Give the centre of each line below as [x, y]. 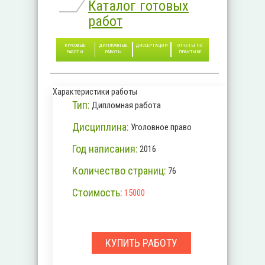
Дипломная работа [126, 105]
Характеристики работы [95, 92]
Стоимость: [97, 193]
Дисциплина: [100, 127]
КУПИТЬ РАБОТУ [141, 243]
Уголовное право [161, 127]
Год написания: [105, 149]
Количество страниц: [119, 171]
